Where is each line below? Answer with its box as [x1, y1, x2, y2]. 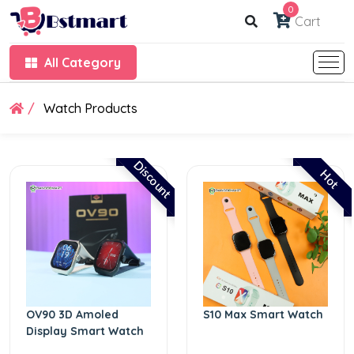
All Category [44, 54, 121, 70]
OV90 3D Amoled [26, 307, 119, 322]
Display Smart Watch [26, 323, 144, 338]
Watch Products [43, 100, 137, 116]
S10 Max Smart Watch [203, 307, 323, 322]
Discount [130, 159, 173, 201]
